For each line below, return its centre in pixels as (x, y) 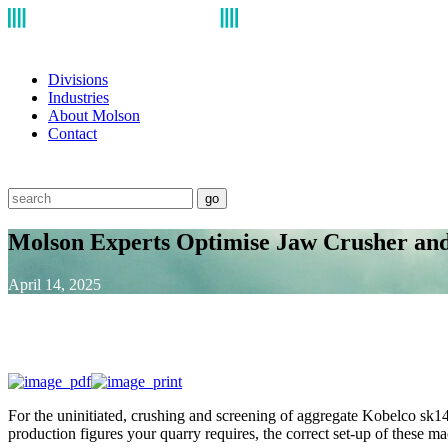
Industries (78, 97)
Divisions (78, 79)
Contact (72, 133)
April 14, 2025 (54, 284)
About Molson (94, 115)
